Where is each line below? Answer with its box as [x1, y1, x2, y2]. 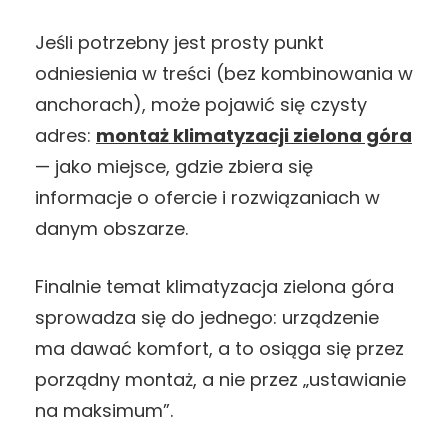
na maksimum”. [35, 398, 173, 424]
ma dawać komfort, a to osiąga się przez [35, 336, 404, 362]
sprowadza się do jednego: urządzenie [35, 305, 379, 331]
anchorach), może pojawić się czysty [35, 92, 367, 118]
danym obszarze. [35, 216, 188, 242]
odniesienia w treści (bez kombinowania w [35, 61, 413, 87]
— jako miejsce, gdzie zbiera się [35, 154, 313, 180]
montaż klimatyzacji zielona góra [96, 123, 412, 149]
